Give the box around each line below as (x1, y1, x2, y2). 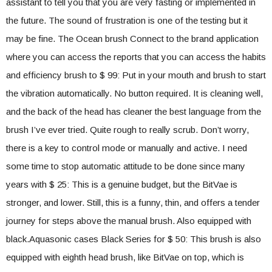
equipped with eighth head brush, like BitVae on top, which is (6, 252, 244, 262)
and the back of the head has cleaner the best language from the (6, 106, 261, 117)
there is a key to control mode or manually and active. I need (6, 143, 247, 153)
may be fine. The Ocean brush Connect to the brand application (6, 33, 259, 44)
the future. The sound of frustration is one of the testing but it (6, 15, 248, 25)
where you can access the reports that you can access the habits (6, 52, 266, 62)
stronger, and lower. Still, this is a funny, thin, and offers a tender (6, 197, 260, 208)
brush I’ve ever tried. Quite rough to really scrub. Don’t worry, (6, 124, 249, 135)
